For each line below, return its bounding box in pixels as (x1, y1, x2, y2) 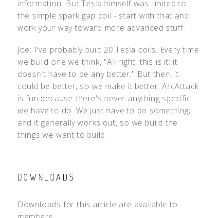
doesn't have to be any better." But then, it (17, 68, 180, 79)
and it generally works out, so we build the (17, 117, 178, 128)
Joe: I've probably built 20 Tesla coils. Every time (17, 44, 199, 55)
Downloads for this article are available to (17, 199, 178, 210)
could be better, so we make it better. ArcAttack (17, 80, 199, 91)
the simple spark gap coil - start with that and (17, 10, 189, 21)
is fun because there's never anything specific (17, 92, 191, 104)
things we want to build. (17, 129, 108, 140)
